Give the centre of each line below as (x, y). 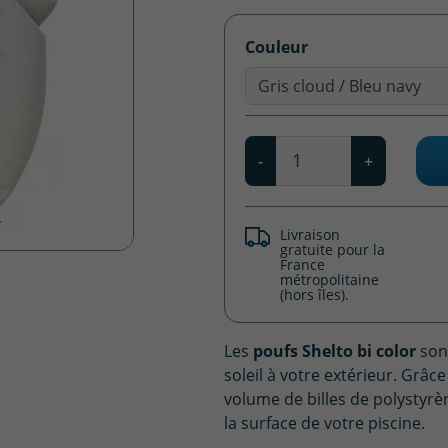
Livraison (310, 234)
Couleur (276, 46)
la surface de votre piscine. (326, 422)
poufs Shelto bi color (334, 350)
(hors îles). (315, 294)
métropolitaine (330, 279)
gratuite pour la (333, 249)
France (303, 264)
